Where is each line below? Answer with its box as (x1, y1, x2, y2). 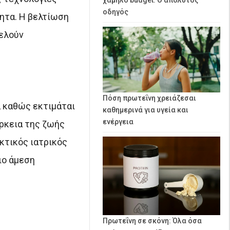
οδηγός (103, 7, 128, 16)
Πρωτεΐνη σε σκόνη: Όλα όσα (103, 217, 202, 225)
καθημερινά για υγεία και (103, 106, 188, 114)
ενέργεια (103, 118, 133, 126)
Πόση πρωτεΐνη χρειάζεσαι (103, 94, 196, 103)
